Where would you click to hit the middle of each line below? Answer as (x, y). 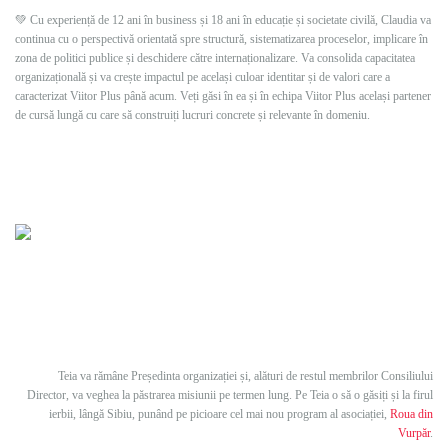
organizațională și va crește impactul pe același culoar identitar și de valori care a (202, 77)
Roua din (411, 414)
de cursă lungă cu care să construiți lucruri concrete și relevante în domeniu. (192, 115)
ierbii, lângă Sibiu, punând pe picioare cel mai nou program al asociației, (219, 414)
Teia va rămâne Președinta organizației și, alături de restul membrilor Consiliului (245, 376)
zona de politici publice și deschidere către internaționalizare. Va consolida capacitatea (215, 58)
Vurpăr (414, 433)
